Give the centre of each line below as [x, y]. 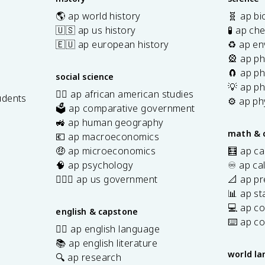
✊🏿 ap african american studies [125, 94]
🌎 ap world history [98, 16]
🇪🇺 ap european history [112, 44]
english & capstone [97, 211]
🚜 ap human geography [110, 122]
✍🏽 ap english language [108, 229]
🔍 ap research [89, 257]
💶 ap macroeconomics [108, 136]
